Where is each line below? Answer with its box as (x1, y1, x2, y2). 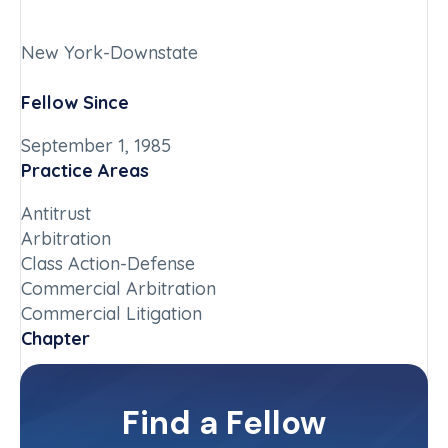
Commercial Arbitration (21, 277, 216, 300)
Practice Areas (21, 159, 149, 182)
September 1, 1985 (21, 134, 171, 157)
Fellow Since (21, 91, 129, 114)
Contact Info (21, 420, 129, 443)
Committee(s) (21, 395, 139, 418)
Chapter (21, 327, 90, 350)
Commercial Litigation (21, 302, 202, 325)
